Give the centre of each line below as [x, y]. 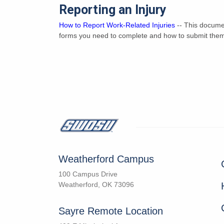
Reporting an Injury [113, 10]
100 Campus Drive [88, 174]
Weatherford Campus [106, 159]
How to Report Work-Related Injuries [117, 25]
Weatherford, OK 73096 [96, 184]
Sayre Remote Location [111, 211]
